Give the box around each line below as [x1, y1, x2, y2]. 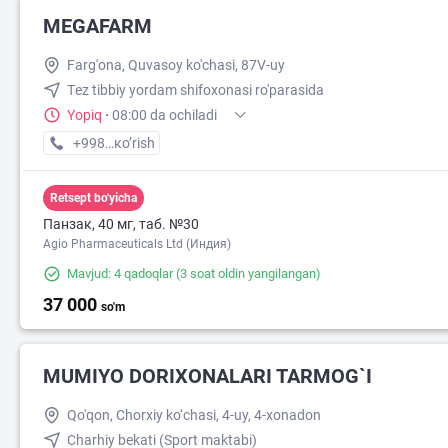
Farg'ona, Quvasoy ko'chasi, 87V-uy [67, 57, 285, 74]
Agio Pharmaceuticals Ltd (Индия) [43, 237, 231, 252]
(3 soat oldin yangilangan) [173, 266, 321, 282]
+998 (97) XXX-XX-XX [72, 135, 208, 152]
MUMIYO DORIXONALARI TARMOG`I [43, 364, 372, 389]
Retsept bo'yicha [50, 191, 137, 206]
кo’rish [114, 135, 155, 152]
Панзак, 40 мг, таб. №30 [43, 216, 199, 233]
